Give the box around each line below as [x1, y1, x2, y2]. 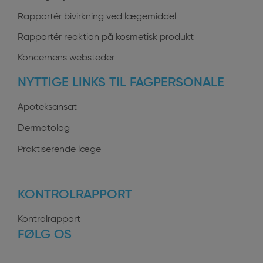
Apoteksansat [18, 103, 77, 113]
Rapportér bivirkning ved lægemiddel [18, 12, 176, 22]
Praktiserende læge [18, 145, 101, 155]
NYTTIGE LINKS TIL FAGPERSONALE [18, 76, 224, 90]
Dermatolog [18, 124, 70, 134]
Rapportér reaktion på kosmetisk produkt [18, 33, 194, 43]
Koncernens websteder [18, 53, 114, 63]
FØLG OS [18, 228, 72, 242]
